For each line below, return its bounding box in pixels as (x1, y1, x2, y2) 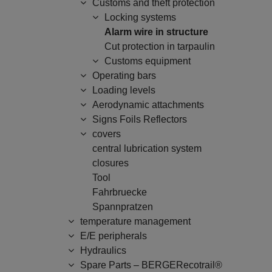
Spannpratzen (92, 202, 153, 212)
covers (92, 129, 121, 139)
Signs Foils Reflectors (92, 114, 187, 124)
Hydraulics (80, 245, 126, 256)
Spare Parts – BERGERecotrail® (80, 260, 222, 270)
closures (92, 158, 129, 168)
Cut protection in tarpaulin (104, 41, 215, 52)
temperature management (80, 216, 191, 226)
